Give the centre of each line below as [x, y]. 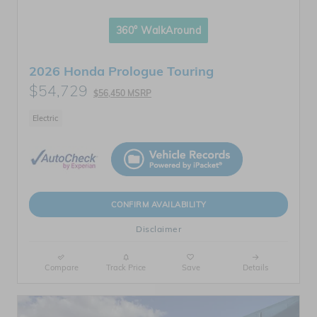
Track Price [126, 268]
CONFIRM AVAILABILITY [158, 204]
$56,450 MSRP [122, 93]
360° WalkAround [158, 31]
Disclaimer [158, 229]
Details [256, 268]
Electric [46, 118]
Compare [61, 268]
